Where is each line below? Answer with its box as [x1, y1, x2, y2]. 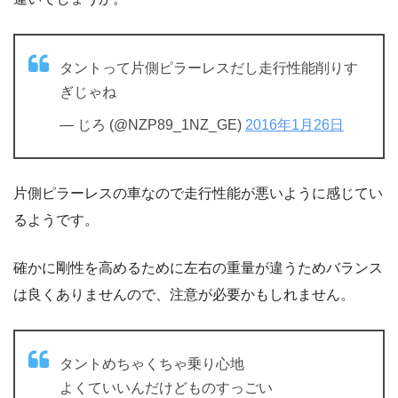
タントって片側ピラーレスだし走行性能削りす [60, 60, 358, 76]
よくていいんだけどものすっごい [60, 379, 273, 395]
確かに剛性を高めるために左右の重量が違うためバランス [13, 259, 383, 275]
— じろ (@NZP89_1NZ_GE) [60, 116, 245, 132]
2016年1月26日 [245, 116, 344, 132]
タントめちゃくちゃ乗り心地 [60, 355, 244, 371]
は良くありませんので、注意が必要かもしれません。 [13, 286, 354, 302]
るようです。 [13, 211, 99, 227]
